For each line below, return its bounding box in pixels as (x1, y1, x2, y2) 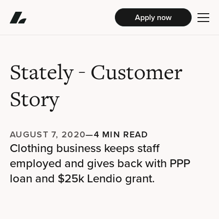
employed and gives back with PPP (10, 154, 190, 171)
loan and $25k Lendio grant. (10, 170, 155, 186)
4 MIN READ (93, 128, 149, 140)
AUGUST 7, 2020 (10, 128, 86, 140)
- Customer (78, 58, 182, 86)
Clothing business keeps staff (10, 139, 159, 156)
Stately (10, 58, 78, 86)
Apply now (135, 11, 172, 23)
